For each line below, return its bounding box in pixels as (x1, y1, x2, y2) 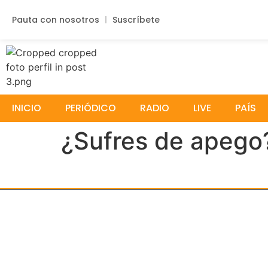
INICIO (12, 101, 41, 115)
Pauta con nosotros (12, 14, 99, 26)
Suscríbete (112, 14, 160, 26)
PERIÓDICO (65, 101, 116, 115)
